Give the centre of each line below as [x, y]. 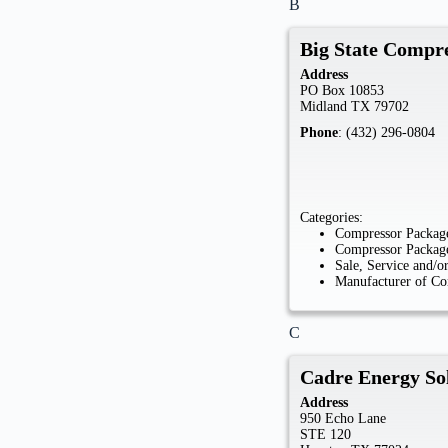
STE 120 [326, 434]
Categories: [332, 218]
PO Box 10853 [342, 91]
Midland [324, 107]
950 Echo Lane [343, 418]
